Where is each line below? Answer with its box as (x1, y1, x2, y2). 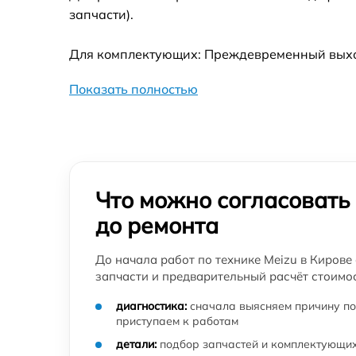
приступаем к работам (116, 313, 238, 328)
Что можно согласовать (95, 185, 350, 214)
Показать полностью (69, 80, 198, 97)
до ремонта (95, 211, 219, 239)
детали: (116, 336, 157, 351)
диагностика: (116, 298, 187, 313)
